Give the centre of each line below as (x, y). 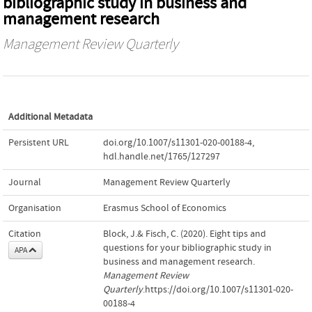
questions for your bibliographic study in (187, 248)
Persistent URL (39, 142)
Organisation (35, 208)
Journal (25, 182)
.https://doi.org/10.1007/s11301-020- (218, 289)
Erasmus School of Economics (165, 208)
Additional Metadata (50, 117)
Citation (25, 234)
